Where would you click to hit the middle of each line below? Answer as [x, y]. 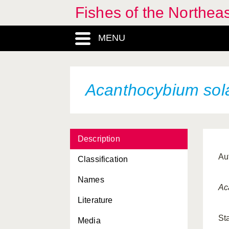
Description [99, 139]
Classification [103, 159]
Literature [95, 200]
